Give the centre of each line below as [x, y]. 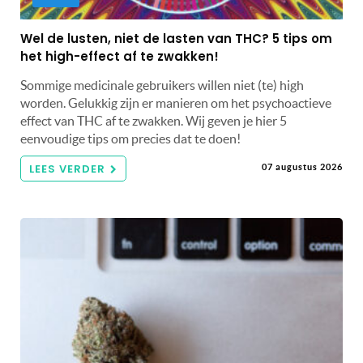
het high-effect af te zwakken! [120, 56]
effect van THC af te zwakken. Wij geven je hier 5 [154, 120]
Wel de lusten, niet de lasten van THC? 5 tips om [176, 38]
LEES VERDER [67, 169]
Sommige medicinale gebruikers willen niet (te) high [162, 85]
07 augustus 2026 [302, 167]
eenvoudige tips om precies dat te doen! [130, 138]
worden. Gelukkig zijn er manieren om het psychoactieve [176, 102]
